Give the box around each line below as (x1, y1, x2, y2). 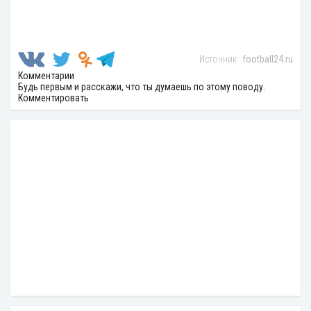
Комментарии (18, 69, 74, 81)
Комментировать (18, 92, 89, 103)
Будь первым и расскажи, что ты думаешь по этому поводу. (18, 81, 265, 92)
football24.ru (242, 53, 293, 65)
